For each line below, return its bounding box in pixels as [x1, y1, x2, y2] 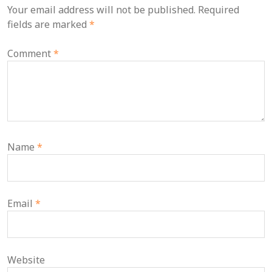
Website [7, 253, 45, 267]
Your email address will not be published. [7, 2, 195, 16]
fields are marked [7, 17, 89, 31]
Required [198, 2, 239, 16]
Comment [7, 46, 53, 60]
